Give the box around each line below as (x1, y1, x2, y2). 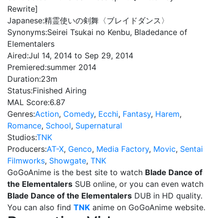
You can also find (7, 202, 73, 212)
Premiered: (7, 62, 47, 72)
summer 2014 (47, 62, 96, 72)
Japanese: (7, 16, 44, 25)
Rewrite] (7, 4, 38, 14)
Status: (7, 86, 33, 95)
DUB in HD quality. (132, 191, 202, 200)
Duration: (7, 74, 41, 84)
